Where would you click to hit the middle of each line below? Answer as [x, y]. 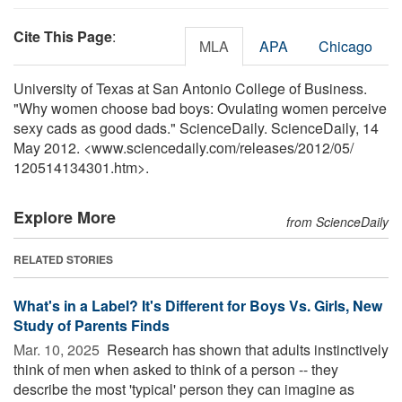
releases [267, 147]
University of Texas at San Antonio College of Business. [190, 88]
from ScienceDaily [337, 221]
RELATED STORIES [63, 259]
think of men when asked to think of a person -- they [176, 369]
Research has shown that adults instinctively [246, 349]
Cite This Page [63, 36]
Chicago [345, 46]
